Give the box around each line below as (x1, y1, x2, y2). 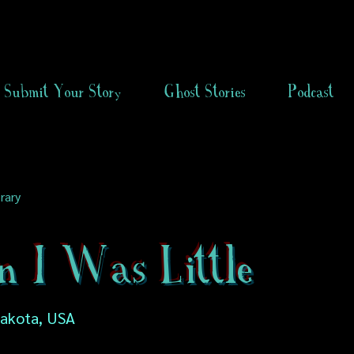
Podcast (288, 81, 334, 101)
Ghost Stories (164, 81, 246, 101)
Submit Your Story (5, 81, 122, 101)
